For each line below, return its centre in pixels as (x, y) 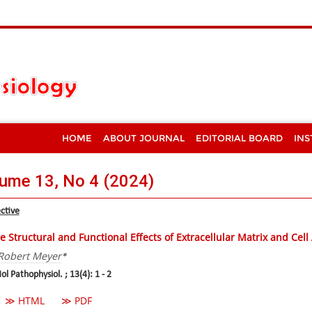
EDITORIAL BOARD (239, 138)
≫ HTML (24, 300)
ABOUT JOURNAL (144, 138)
